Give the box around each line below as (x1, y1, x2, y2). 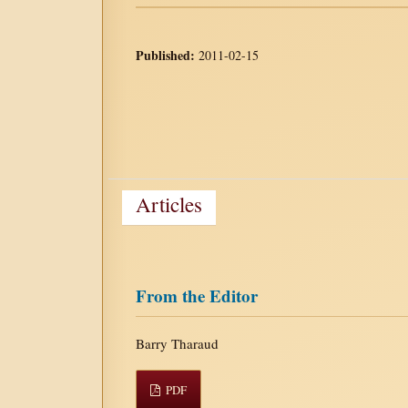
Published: (136, 45, 199, 65)
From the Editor (136, 282, 258, 308)
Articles (136, 189, 202, 218)
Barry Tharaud (136, 333, 219, 352)
